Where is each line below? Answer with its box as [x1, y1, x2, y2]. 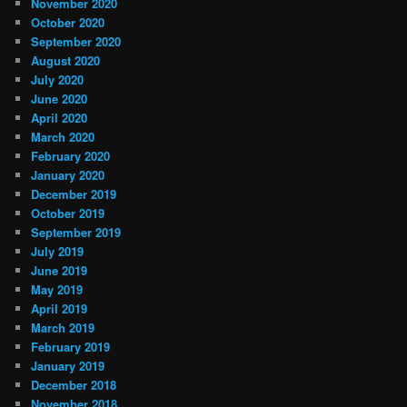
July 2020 [31, 70, 84, 88]
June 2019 [31, 261, 88, 279]
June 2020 [31, 89, 88, 107]
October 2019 [31, 203, 105, 222]
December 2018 [31, 375, 117, 393]
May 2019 [31, 280, 84, 298]
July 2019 [31, 242, 84, 260]
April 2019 [31, 299, 88, 317]
